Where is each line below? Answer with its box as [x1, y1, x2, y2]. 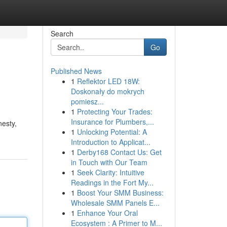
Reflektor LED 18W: [77, 76, 140, 86]
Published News [50, 66, 102, 76]
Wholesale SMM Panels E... [70, 198, 160, 208]
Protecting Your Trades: [77, 106, 153, 117]
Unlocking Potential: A [77, 127, 147, 137]
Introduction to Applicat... [70, 137, 150, 147]
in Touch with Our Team [70, 157, 147, 167]
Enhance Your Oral [77, 208, 138, 218]
